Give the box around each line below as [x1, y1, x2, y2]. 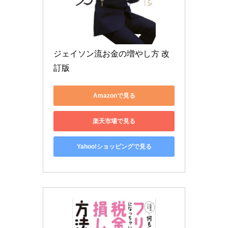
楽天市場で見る [93, 117, 135, 125]
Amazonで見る [93, 92, 135, 99]
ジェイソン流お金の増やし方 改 [53, 49, 169, 59]
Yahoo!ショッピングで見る [76, 142, 152, 150]
